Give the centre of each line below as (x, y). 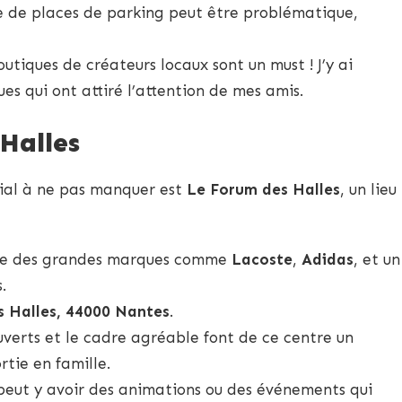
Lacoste (262, 259)
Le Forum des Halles (263, 189)
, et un (377, 259)
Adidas (328, 259)
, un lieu (368, 189)
